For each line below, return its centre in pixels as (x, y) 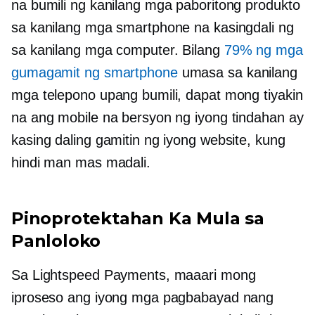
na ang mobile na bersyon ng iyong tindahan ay (157, 118)
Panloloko (56, 241)
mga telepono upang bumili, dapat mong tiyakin (157, 95)
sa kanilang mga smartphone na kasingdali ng (153, 28)
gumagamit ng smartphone (95, 73)
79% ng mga (263, 50)
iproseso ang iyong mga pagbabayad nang (143, 298)
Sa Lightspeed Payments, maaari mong (134, 275)
